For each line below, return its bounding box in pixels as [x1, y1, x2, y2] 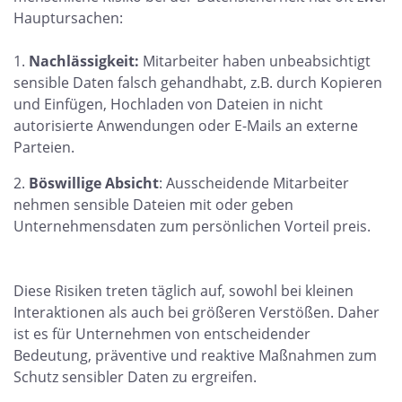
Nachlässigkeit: [29, 51, 139, 71]
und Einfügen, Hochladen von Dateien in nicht [13, 94, 323, 114]
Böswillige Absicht [29, 173, 159, 193]
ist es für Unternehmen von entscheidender [13, 324, 310, 344]
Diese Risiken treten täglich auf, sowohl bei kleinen [13, 281, 354, 301]
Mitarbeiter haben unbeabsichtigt [139, 51, 371, 71]
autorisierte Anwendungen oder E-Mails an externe [13, 116, 358, 135]
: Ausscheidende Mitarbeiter [159, 173, 349, 193]
